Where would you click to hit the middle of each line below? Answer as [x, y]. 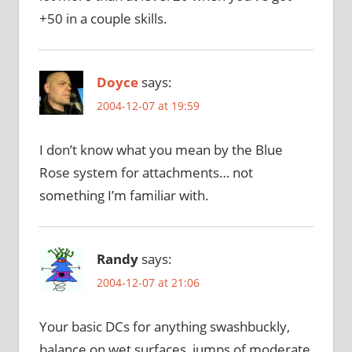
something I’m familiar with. [124, 195]
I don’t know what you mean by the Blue [161, 149]
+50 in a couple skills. [103, 18]
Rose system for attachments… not [146, 172]
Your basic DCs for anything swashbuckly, [164, 326]
